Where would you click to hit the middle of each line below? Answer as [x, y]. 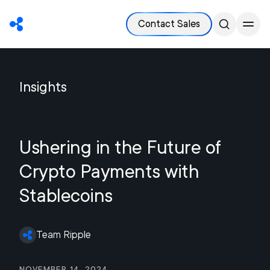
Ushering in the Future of [120, 147]
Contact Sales [169, 24]
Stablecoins [66, 195]
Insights [43, 87]
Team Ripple [64, 235]
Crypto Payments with [109, 171]
